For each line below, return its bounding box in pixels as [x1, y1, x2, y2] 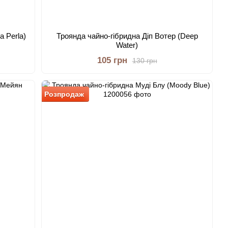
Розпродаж [44, 90, 84, 98]
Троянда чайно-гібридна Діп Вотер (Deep [56, 32, 198, 40]
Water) [116, 41, 138, 49]
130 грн [132, 56, 157, 65]
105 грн [97, 55, 127, 65]
